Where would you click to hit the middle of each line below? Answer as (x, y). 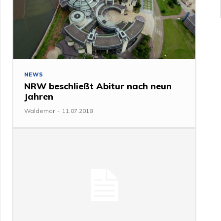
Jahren (39, 96)
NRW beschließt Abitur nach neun (98, 86)
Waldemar (40, 110)
